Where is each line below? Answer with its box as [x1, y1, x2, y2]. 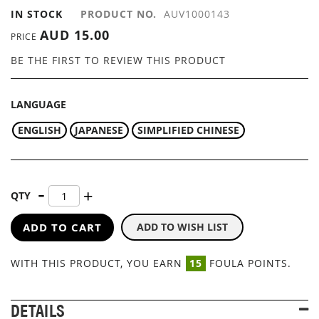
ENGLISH [17, 122, 61, 137]
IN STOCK [11, 7, 63, 21]
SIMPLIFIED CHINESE [137, 122, 239, 137]
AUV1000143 [164, 7, 230, 21]
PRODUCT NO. [80, 7, 157, 21]
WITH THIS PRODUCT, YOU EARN [11, 256, 186, 270]
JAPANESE [75, 122, 124, 137]
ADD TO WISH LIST [137, 220, 228, 234]
